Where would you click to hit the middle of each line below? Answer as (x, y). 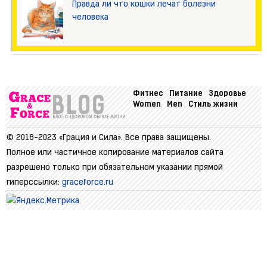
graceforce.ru (87, 182)
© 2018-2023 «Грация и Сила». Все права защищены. (108, 138)
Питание (186, 94)
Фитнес (148, 94)
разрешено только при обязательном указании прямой (114, 167)
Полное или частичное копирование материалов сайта (115, 153)
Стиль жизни (213, 104)
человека (90, 17)
